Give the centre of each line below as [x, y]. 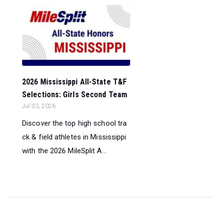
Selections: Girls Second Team [75, 95]
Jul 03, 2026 [39, 106]
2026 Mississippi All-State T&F [75, 82]
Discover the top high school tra [75, 124]
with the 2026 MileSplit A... [64, 151]
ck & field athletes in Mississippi [74, 137]
